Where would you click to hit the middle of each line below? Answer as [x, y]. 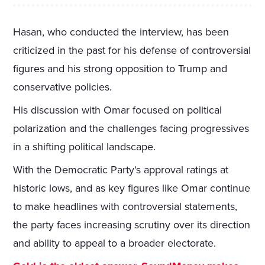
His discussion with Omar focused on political [118, 110]
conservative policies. [63, 87]
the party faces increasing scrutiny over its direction [132, 225]
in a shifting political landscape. [85, 147]
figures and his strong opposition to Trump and [120, 69]
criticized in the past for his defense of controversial [132, 51]
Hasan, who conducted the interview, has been [121, 32]
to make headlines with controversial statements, [125, 207]
